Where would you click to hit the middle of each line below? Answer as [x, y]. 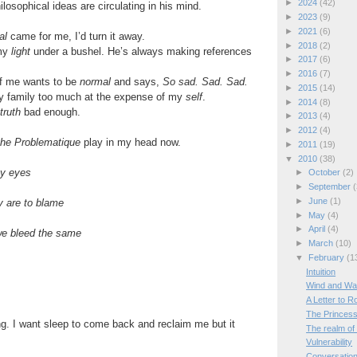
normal [95, 81]
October [325, 173]
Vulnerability [330, 342]
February [327, 257]
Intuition [321, 271]
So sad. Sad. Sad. [205, 81]
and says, [136, 81]
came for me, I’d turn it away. [76, 36]
